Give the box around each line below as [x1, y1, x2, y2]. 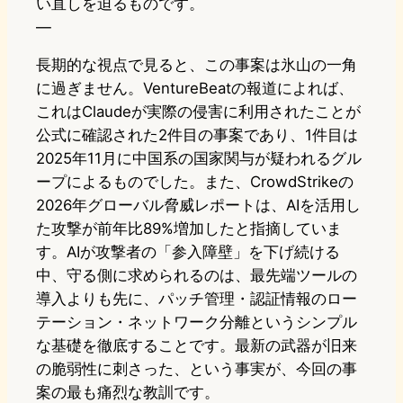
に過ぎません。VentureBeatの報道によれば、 [36, 79, 354, 98]
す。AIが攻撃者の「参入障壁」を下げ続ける [36, 243, 340, 262]
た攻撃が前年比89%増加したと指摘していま [36, 219, 342, 238]
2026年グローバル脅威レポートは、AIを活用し [36, 196, 361, 215]
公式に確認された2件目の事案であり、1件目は [36, 126, 358, 145]
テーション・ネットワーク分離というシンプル [36, 313, 357, 332]
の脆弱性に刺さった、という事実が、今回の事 [36, 360, 357, 379]
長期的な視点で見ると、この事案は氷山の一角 [36, 56, 357, 75]
